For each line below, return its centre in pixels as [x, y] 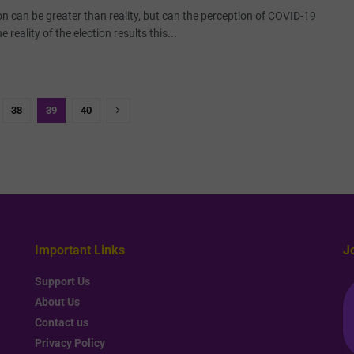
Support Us [62, 281]
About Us [57, 301]
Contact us [62, 322]
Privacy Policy [70, 343]
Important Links [80, 250]
